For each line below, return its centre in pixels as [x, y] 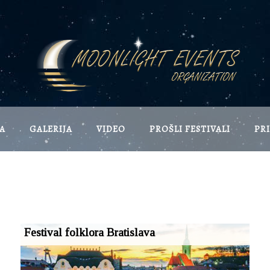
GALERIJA [51, 129]
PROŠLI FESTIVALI [190, 129]
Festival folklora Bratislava [89, 232]
